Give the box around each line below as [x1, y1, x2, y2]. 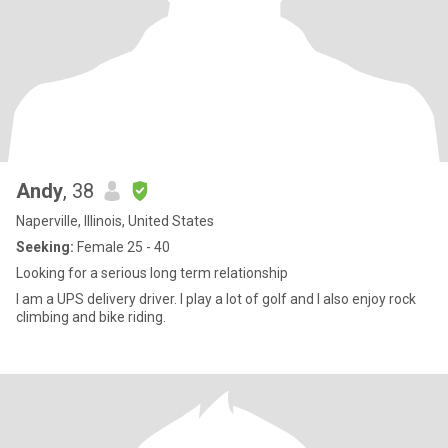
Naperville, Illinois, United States [16, 213, 214, 229]
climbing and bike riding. [16, 309, 166, 325]
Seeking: [16, 239, 74, 255]
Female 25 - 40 [74, 239, 170, 255]
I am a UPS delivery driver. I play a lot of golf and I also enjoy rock [16, 291, 416, 307]
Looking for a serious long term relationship [16, 265, 288, 281]
